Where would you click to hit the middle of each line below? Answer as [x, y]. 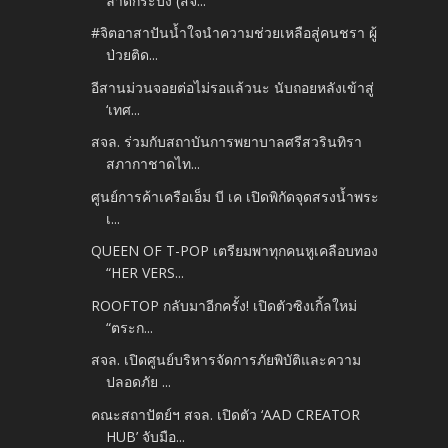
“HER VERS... [145, 273]
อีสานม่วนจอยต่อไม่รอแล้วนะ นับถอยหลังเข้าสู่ [233, 87]
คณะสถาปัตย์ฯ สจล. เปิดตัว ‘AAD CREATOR [226, 414]
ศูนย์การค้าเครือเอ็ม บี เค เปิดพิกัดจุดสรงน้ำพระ [235, 196]
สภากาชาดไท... [153, 164]
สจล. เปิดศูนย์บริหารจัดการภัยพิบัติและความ [226, 360]
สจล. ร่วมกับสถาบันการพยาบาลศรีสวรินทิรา [227, 142]
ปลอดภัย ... [139, 382]
